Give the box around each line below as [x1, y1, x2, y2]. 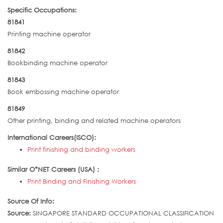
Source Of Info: [7, 197, 56, 206]
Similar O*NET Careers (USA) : [7, 165, 101, 174]
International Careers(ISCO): [7, 133, 98, 142]
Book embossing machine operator [7, 88, 119, 96]
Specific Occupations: [7, 6, 79, 14]
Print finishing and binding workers [27, 145, 135, 154]
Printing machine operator [7, 30, 91, 38]
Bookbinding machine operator [7, 59, 108, 67]
